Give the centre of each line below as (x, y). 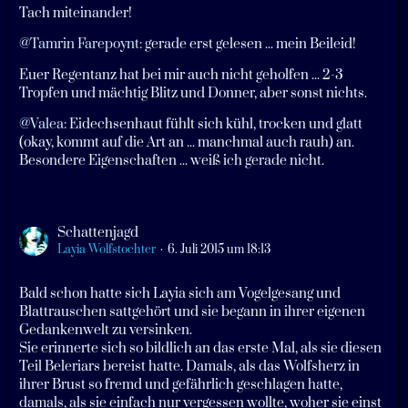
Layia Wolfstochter (107, 250)
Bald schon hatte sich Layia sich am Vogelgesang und (180, 294)
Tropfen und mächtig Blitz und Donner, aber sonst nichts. (193, 93)
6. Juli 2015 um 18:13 (219, 250)
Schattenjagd (98, 233)
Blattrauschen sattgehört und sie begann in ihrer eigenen (192, 312)
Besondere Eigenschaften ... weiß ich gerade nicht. (172, 161)
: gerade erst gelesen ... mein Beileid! (248, 44)
